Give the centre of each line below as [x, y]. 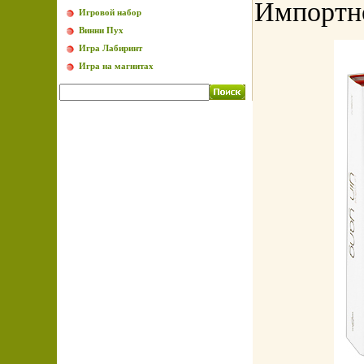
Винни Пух [101, 30]
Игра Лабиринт [110, 48]
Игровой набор [110, 12]
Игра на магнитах [116, 66]
